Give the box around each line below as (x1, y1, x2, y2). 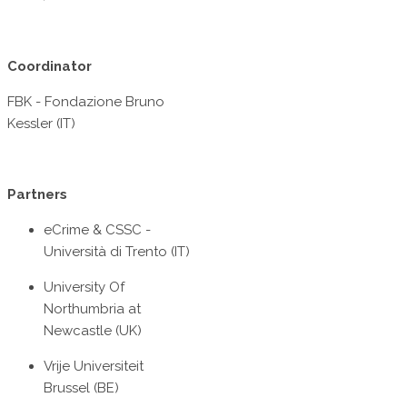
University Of (44, 279, 124, 296)
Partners (7, 186, 67, 203)
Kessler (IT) (7, 115, 75, 133)
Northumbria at (44, 301, 141, 318)
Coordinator (7, 58, 92, 75)
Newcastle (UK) (44, 323, 142, 340)
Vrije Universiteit (44, 358, 144, 375)
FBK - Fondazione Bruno (7, 94, 164, 111)
